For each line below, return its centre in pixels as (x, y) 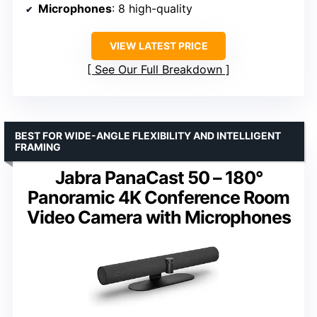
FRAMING (38, 147)
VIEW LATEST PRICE (158, 46)
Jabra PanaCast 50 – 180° (158, 178)
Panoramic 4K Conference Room (158, 198)
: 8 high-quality (152, 9)
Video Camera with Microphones (158, 218)
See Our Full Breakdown (158, 70)
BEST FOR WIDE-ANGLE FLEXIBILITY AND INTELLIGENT (148, 136)
